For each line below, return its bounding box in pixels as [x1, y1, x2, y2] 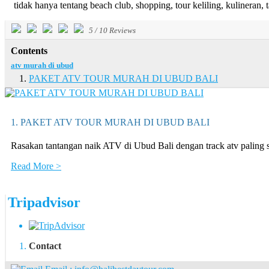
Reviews [107, 26, 136, 35]
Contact [29, 241, 61, 252]
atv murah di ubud [11, 60, 73, 70]
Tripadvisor [8, 195, 80, 211]
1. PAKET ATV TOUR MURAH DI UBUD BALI [11, 117, 210, 128]
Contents [11, 45, 47, 56]
